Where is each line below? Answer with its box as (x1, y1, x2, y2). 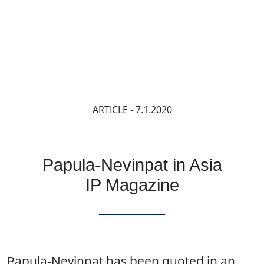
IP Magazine (85, 176, 179, 194)
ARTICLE (92, 103, 130, 116)
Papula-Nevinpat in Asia (42, 156, 222, 174)
